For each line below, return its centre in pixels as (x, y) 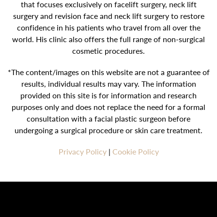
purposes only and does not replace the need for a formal (108, 107)
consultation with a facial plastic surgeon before (108, 119)
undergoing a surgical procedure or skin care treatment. (108, 130)
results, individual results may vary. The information (108, 84)
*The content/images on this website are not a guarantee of (108, 72)
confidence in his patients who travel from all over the (108, 28)
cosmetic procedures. (108, 51)
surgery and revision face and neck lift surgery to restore (108, 16)
